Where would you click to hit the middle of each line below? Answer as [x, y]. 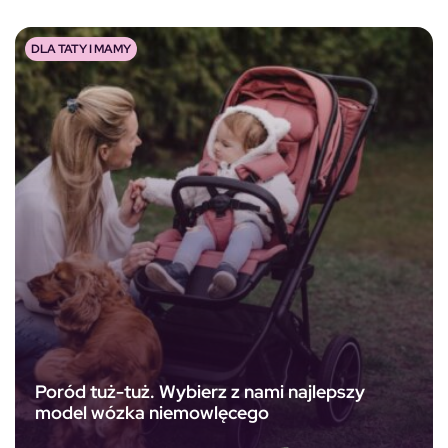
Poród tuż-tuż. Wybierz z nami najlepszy [200, 392]
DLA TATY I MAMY [81, 48]
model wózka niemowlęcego [152, 413]
